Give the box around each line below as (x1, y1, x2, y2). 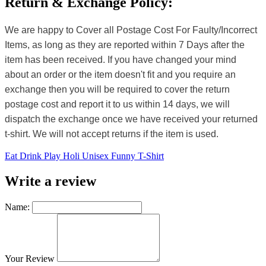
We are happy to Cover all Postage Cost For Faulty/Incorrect (5, 25, 257, 36)
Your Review (5, 254, 55, 264)
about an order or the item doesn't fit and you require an (5, 69, 236, 80)
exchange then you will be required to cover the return (5, 84, 230, 95)
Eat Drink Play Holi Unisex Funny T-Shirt (5, 151, 164, 161)
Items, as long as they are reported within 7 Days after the (5, 40, 245, 50)
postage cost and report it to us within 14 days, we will (5, 99, 230, 110)
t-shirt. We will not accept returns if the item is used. (5, 129, 221, 140)
